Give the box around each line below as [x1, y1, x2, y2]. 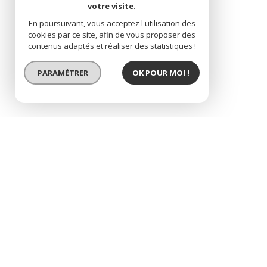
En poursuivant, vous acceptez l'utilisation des [28, 18, 195, 29]
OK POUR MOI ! [132, 67, 190, 78]
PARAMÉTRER [37, 67, 88, 78]
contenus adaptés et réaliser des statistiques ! [27, 41, 196, 51]
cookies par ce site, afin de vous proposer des [28, 29, 195, 40]
